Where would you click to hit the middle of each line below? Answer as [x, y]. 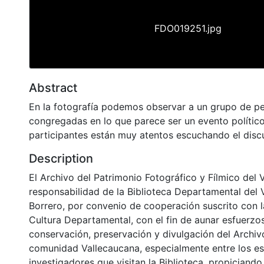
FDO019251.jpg [188, 28]
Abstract [53, 88]
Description [61, 158]
